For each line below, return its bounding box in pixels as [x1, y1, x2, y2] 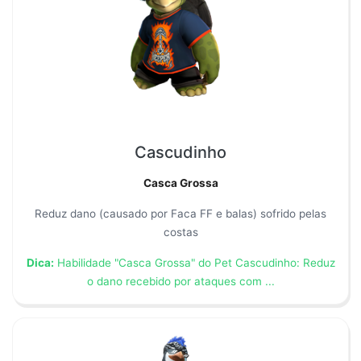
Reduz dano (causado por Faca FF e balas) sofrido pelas [35, 206, 326, 220]
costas [163, 225, 198, 239]
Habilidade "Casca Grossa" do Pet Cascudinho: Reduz [53, 255, 335, 269]
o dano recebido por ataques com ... [86, 274, 275, 288]
